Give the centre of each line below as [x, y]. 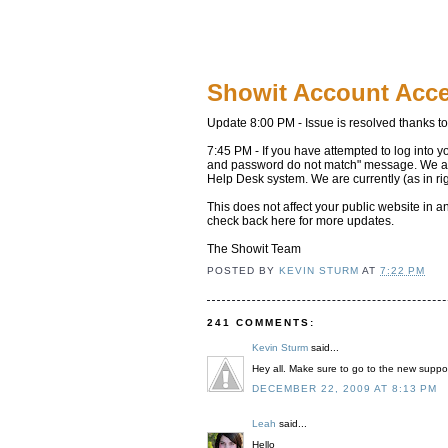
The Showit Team [254, 249]
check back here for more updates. [300, 221]
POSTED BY [243, 270]
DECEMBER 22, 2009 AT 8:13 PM [344, 389]
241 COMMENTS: [261, 323]
